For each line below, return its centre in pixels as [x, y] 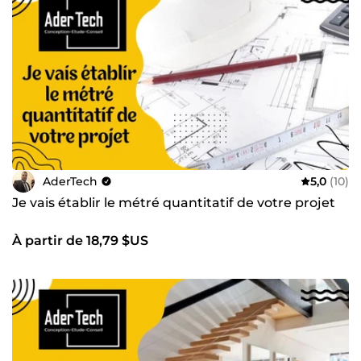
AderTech [70, 181]
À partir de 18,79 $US [80, 241]
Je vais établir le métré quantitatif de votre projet [174, 203]
